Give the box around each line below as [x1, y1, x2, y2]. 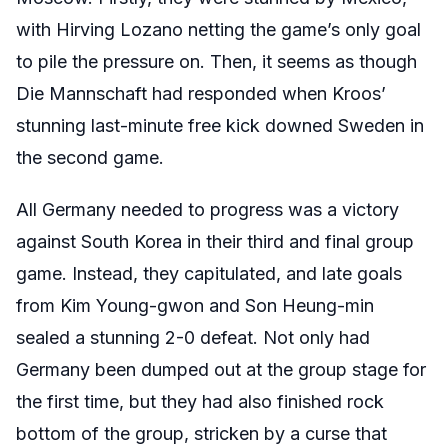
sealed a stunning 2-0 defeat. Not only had [16, 327, 370, 349]
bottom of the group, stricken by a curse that [16, 423, 387, 445]
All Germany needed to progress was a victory [16, 199, 399, 221]
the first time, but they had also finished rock [16, 391, 384, 413]
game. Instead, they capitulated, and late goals [16, 263, 402, 285]
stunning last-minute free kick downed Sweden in [16, 115, 424, 137]
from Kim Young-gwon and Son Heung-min [16, 295, 374, 317]
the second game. [16, 147, 169, 169]
